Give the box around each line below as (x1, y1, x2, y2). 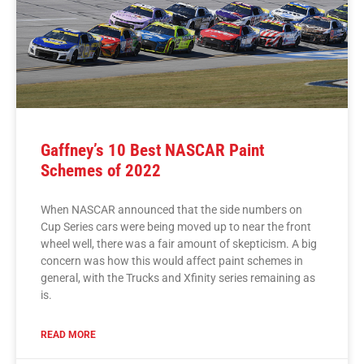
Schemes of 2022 (41, 161, 161, 181)
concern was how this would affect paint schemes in (41, 254, 303, 268)
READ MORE (41, 329, 96, 341)
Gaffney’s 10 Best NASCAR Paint (41, 141, 264, 161)
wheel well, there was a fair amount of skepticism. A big (41, 237, 317, 251)
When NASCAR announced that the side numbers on (41, 203, 302, 217)
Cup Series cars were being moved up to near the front (41, 220, 311, 234)
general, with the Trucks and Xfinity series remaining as (41, 271, 315, 285)
